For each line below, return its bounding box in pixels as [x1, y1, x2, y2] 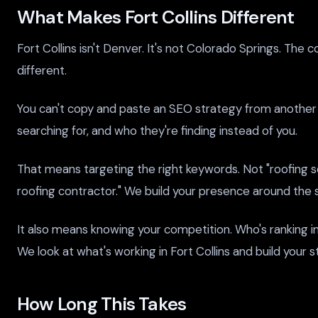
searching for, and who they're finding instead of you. [17, 123, 297, 139]
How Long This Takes [17, 292, 187, 317]
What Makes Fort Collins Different [17, 6, 295, 30]
